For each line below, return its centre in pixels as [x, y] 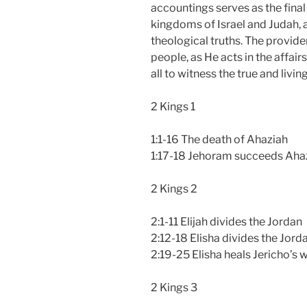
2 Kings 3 [174, 287]
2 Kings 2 [174, 188]
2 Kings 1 [173, 106]
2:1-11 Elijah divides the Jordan [226, 221]
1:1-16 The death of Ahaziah [219, 139]
